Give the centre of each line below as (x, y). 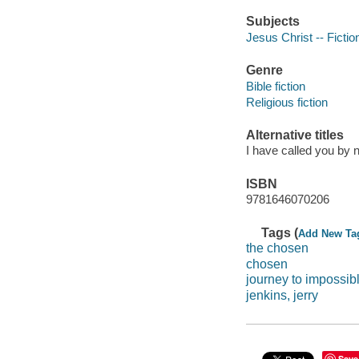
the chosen (277, 248)
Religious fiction (286, 102)
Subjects (272, 22)
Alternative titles (294, 135)
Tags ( (280, 232)
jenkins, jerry (282, 295)
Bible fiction (275, 86)
